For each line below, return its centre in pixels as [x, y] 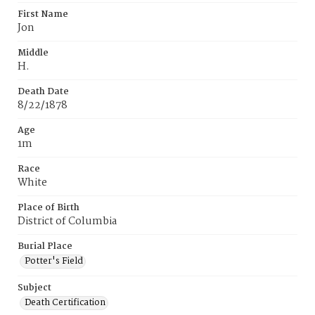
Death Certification [65, 303]
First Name [43, 14]
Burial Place [45, 246]
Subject [34, 288]
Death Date [43, 92]
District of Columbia [67, 221]
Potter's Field [54, 261]
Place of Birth [49, 208]
